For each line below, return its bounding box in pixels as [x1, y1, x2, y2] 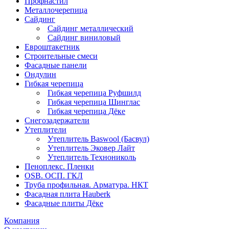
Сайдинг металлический [48, 24, 133, 33]
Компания [4, 216, 39, 225]
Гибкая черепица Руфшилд [48, 88, 141, 97]
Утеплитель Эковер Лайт [48, 143, 135, 152]
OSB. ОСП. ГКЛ [25, 171, 83, 180]
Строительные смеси [25, 51, 98, 60]
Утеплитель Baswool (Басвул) [48, 134, 149, 143]
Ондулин [25, 70, 56, 79]
